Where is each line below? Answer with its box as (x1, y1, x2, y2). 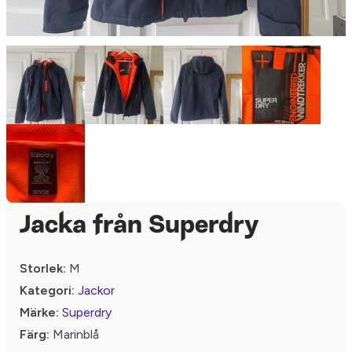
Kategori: (20, 283, 75, 298)
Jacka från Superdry (20, 214, 258, 239)
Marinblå (49, 327, 99, 342)
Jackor (78, 283, 115, 298)
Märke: (20, 305, 59, 320)
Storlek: (20, 261, 66, 276)
